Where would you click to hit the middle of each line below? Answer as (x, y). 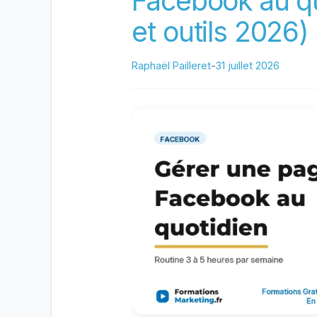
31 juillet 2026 (248, 65)
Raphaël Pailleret (172, 65)
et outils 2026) (220, 32)
